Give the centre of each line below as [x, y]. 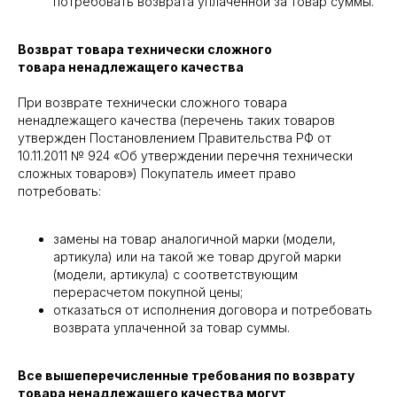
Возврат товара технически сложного [145, 50]
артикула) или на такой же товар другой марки [197, 257]
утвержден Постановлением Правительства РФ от [175, 138]
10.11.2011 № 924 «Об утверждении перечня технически [185, 156]
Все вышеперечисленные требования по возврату [186, 376]
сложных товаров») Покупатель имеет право [157, 174]
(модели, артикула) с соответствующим [175, 275]
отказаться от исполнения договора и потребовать [213, 310]
